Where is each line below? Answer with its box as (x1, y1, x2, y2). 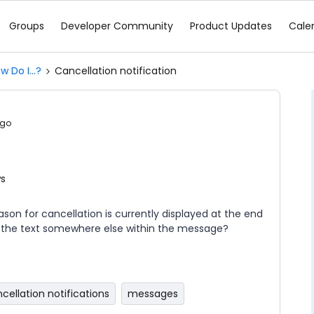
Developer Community (61, 19, 173, 33)
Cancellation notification (55, 64, 177, 78)
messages (128, 287, 178, 301)
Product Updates (190, 19, 272, 33)
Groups (9, 19, 44, 33)
